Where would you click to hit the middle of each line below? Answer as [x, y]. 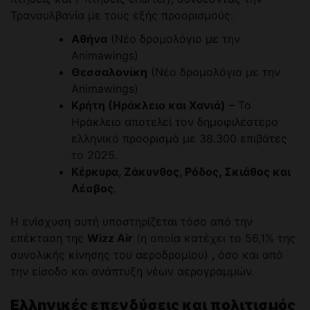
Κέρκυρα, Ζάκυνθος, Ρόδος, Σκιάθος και [181, 172]
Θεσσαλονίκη [109, 72]
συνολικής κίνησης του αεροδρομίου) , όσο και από [147, 255]
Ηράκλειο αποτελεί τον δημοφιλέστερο [175, 122]
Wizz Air [110, 238]
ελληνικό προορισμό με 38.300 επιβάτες [179, 139]
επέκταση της [49, 238]
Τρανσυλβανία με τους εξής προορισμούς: [122, 16]
